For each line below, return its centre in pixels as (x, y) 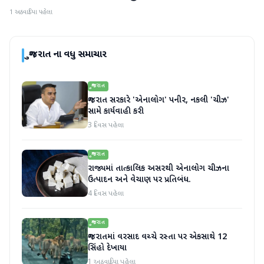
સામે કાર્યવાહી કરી (116, 112)
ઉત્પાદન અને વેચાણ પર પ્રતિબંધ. (139, 180)
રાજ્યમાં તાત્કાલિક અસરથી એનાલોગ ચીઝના (159, 169)
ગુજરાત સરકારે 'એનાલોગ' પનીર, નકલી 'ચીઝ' (159, 101)
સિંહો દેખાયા (107, 249)
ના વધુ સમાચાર (79, 55)
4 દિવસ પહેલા (106, 194)
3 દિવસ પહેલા (106, 126)
